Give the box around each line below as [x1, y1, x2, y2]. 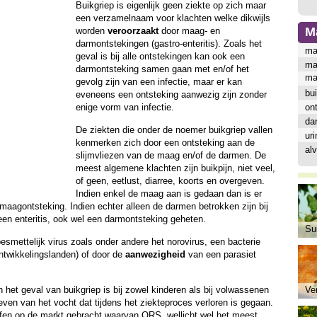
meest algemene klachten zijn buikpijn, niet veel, [75, 163, 275, 173]
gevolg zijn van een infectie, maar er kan [75, 76, 242, 87]
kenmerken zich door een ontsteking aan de [75, 137, 255, 148]
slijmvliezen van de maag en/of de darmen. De [75, 150, 266, 161]
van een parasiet [185, 249, 256, 260]
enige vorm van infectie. [75, 102, 174, 113]
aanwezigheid [125, 249, 185, 260]
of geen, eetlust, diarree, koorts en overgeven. [75, 175, 265, 186]
